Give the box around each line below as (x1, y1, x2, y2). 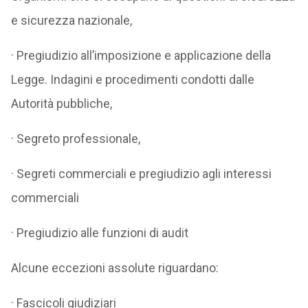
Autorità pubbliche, (10, 96, 112, 111)
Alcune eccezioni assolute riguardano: (10, 261, 219, 275)
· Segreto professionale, (10, 131, 140, 146)
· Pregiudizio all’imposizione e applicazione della (10, 48, 271, 63)
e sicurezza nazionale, (10, 13, 132, 27)
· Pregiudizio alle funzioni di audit (10, 225, 188, 240)
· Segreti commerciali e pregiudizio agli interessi (10, 166, 272, 181)
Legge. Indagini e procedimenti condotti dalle (10, 72, 254, 87)
